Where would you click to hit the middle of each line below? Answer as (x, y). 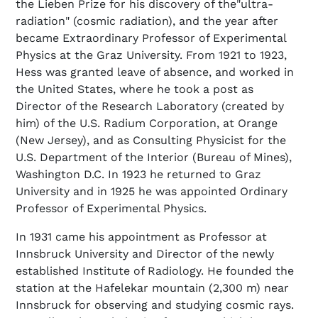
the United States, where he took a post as (135, 89)
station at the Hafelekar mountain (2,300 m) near (152, 287)
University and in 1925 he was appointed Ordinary (152, 191)
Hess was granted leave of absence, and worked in (155, 72)
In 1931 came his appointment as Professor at (141, 236)
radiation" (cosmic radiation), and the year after (147, 21)
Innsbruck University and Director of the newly (145, 253)
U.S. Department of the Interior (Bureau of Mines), (154, 157)
